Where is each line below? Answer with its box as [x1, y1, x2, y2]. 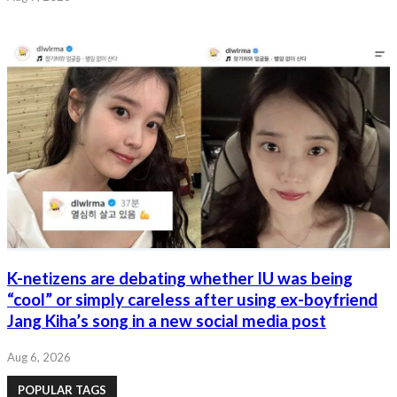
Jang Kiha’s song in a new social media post [7, 310, 326, 331]
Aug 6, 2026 [7, 350, 71, 365]
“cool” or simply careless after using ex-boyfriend [7, 289, 378, 309]
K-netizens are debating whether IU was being [7, 268, 353, 288]
